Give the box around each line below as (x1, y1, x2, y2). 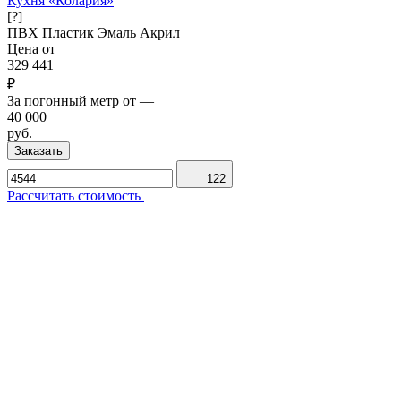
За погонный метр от (7, 92, 136, 108)
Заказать (14, 143, 63, 158)
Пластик (42, 24, 98, 40)
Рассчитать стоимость (7, 187, 144, 203)
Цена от (7, 40, 55, 56)
